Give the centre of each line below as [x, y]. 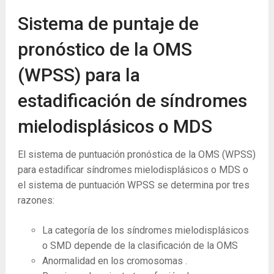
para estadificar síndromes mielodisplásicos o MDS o [133, 169]
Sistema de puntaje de [108, 23]
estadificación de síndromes [132, 100]
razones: [36, 200]
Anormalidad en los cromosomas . [114, 261]
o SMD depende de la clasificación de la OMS [140, 245]
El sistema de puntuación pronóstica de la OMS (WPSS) [136, 154]
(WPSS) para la [79, 75]
